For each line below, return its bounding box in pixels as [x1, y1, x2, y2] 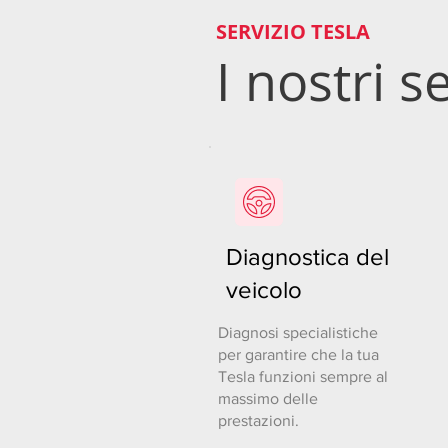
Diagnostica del [226, 243, 389, 270]
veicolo [226, 276, 302, 303]
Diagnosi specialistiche [218, 324, 378, 341]
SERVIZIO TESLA [216, 18, 370, 45]
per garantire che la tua [218, 346, 379, 363]
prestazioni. [218, 412, 299, 429]
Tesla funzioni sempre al [218, 368, 388, 385]
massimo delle [218, 390, 318, 407]
